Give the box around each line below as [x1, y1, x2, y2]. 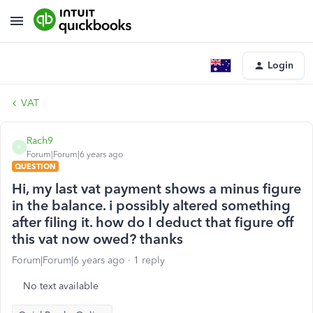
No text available [23, 280, 99, 292]
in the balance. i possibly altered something [12, 197, 291, 214]
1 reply [133, 254, 165, 266]
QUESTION [15, 161, 56, 171]
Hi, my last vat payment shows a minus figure [12, 180, 301, 197]
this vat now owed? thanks [12, 231, 183, 247]
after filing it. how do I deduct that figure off [12, 214, 293, 231]
